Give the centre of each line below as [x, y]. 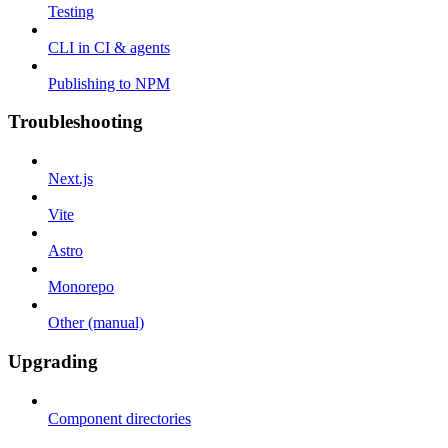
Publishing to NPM [109, 83]
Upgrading [53, 361]
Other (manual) [96, 323]
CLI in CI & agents [109, 47]
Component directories [119, 418]
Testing [71, 11]
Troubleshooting [75, 122]
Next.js [70, 179]
